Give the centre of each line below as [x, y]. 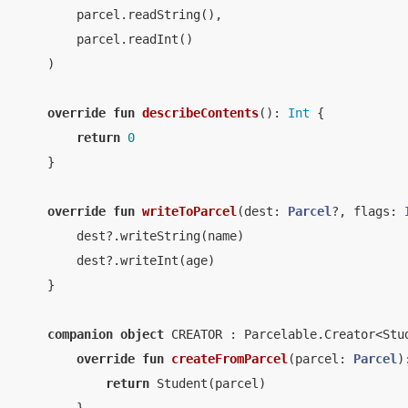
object [142, 334]
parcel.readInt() [106, 39]
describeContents [200, 113]
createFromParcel [229, 359]
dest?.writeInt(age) [117, 260]
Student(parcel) [208, 383]
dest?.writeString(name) [131, 236]
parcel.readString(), [120, 15]
